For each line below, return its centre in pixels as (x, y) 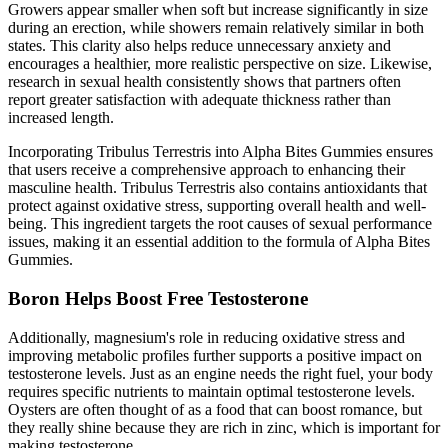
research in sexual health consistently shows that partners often (204, 82)
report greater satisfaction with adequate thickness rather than (199, 100)
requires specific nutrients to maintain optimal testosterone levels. (211, 391)
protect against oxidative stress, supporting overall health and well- (217, 206)
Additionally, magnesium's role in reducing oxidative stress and (206, 337)
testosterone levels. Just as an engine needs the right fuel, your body (220, 373)
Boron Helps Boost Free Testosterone (158, 298)
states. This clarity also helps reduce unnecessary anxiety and (199, 46)
